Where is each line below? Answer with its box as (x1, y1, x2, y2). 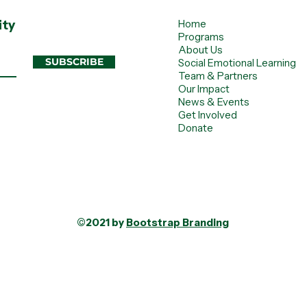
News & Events (178, 95, 249, 108)
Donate (178, 121, 213, 134)
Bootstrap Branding (126, 216, 229, 229)
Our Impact (178, 82, 230, 95)
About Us (178, 43, 223, 56)
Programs (178, 30, 224, 43)
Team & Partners (178, 69, 258, 82)
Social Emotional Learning (178, 56, 296, 69)
